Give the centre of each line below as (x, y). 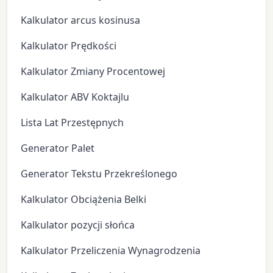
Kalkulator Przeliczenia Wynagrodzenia (111, 250)
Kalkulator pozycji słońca (78, 225)
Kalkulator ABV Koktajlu (75, 97)
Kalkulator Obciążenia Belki (84, 199)
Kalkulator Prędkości (69, 45)
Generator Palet (58, 148)
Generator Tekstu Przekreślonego (99, 173)
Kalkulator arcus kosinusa (81, 20)
